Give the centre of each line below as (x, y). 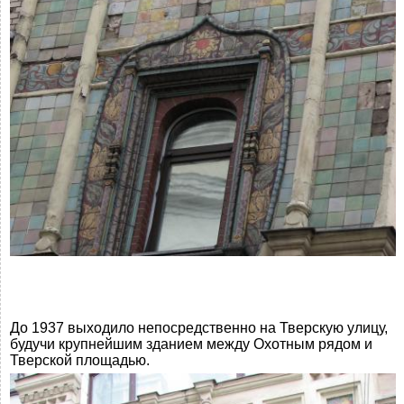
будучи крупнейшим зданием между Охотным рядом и (191, 344)
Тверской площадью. (80, 360)
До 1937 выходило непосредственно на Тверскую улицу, (199, 327)
